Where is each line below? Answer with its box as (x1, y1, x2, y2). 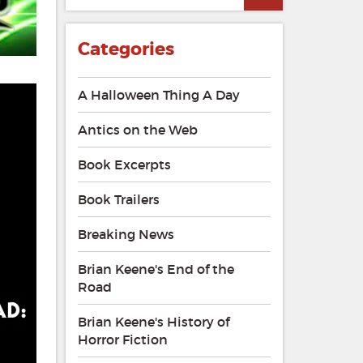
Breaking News (77, 226, 174, 243)
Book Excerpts (77, 156, 171, 173)
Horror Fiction (77, 331, 168, 348)
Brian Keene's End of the (77, 261, 234, 278)
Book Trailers (77, 191, 160, 208)
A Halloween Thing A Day (77, 87, 240, 104)
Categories (77, 38, 174, 62)
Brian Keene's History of (77, 314, 229, 331)
